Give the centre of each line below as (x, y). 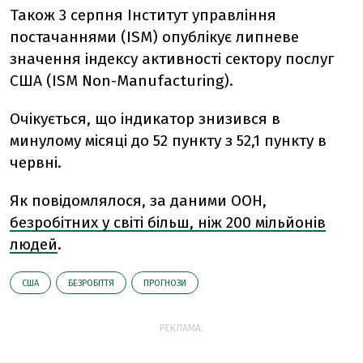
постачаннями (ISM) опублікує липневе (154, 37)
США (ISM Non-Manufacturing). (122, 81)
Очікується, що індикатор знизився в (145, 119)
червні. (36, 162)
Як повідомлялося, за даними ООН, (138, 201)
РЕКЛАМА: (181, 328)
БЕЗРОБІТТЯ (91, 283)
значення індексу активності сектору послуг (172, 59)
